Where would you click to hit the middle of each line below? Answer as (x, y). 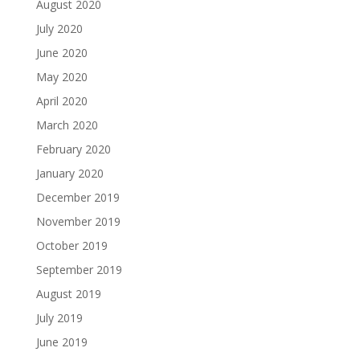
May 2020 (61, 77)
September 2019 (79, 270)
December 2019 (78, 197)
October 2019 (72, 245)
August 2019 (68, 294)
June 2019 (61, 342)
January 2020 (70, 173)
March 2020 (67, 125)
